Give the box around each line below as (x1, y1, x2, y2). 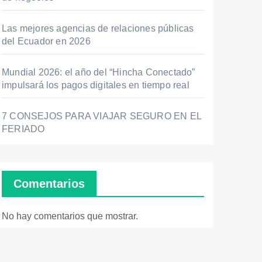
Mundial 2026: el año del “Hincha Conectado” (2, 67, 195, 77)
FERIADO (2, 124, 45, 134)
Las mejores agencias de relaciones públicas (2, 23, 194, 33)
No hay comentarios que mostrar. (2, 211, 138, 221)
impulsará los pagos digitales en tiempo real (2, 80, 189, 90)
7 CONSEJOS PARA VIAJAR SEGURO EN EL (2, 111, 202, 121)
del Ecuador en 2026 (2, 36, 91, 46)
